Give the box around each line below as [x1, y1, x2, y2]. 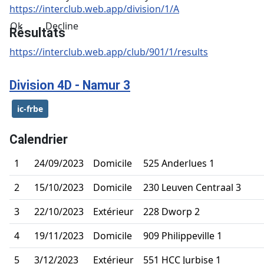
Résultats [9, 25, 65, 40]
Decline [45, 19, 78, 32]
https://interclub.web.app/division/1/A [9, 2, 179, 15]
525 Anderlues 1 [143, 156, 214, 170]
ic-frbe [17, 103, 43, 114]
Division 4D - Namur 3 [9, 77, 130, 93]
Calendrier [9, 131, 68, 147]
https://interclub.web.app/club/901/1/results [9, 45, 208, 58]
